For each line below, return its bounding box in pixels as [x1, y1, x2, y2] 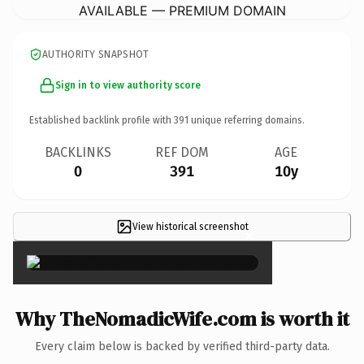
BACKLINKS [45, 144, 111, 160]
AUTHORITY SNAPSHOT [42, 48, 149, 60]
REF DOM [155, 144, 209, 160]
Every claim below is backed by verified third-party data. [34, 339, 330, 353]
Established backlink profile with [29, 114, 174, 126]
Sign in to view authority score [55, 79, 201, 91]
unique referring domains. [188, 114, 305, 126]
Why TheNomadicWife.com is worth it [15, 305, 349, 332]
